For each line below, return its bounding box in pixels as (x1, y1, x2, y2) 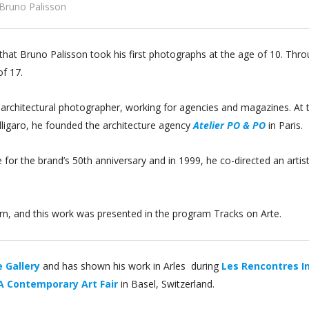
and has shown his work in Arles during (40, 259, 221, 273)
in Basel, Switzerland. (118, 277, 215, 291)
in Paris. (266, 119, 303, 132)
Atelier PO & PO (193, 119, 266, 132)
